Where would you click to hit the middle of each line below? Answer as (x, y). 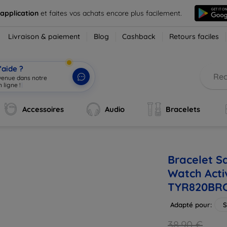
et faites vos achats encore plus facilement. (111, 13)
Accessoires (43, 109)
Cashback (139, 36)
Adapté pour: (191, 205)
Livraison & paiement (44, 36)
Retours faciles (194, 36)
